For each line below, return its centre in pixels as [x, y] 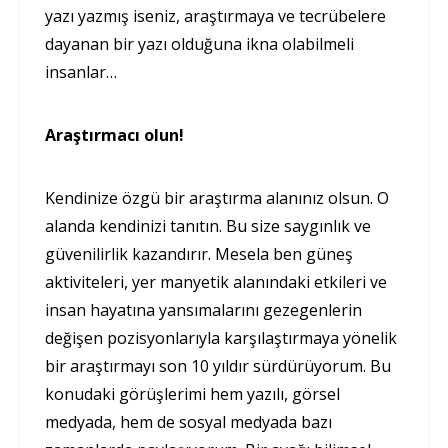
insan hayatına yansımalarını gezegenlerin [203, 309]
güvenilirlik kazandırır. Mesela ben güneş [199, 253]
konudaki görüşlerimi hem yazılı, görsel [192, 393]
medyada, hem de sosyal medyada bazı [188, 421]
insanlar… [81, 71]
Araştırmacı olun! [114, 134]
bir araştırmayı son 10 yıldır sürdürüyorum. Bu [218, 365]
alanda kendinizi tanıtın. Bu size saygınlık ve [208, 225]
